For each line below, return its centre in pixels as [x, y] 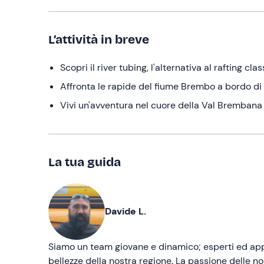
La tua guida [85, 162]
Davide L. [126, 211]
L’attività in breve [99, 39]
